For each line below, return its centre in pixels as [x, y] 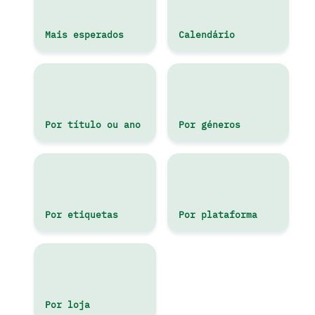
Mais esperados [84, 34]
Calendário [206, 34]
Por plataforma [218, 214]
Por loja [67, 304]
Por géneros [209, 124]
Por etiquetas [82, 214]
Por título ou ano [93, 124]
